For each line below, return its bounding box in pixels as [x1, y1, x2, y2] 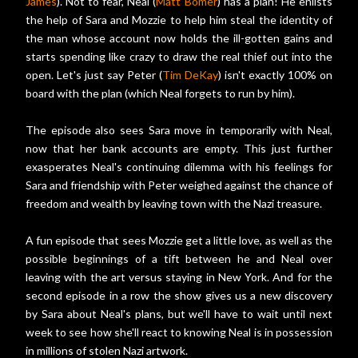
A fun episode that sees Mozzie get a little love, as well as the [26, 233, 332, 248]
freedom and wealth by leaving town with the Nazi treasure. [26, 197, 322, 211]
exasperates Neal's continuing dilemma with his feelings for [26, 160, 332, 174]
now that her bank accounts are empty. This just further [26, 141, 332, 156]
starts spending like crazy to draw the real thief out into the [26, 50, 332, 64]
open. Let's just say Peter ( [26, 68, 162, 82]
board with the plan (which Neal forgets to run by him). [26, 86, 295, 101]
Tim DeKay [162, 68, 218, 82]
